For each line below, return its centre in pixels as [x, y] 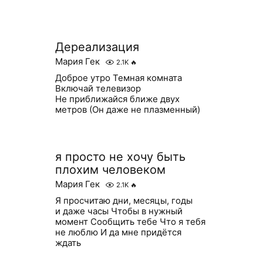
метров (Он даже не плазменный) [127, 109]
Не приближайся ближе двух [117, 99]
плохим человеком [110, 170]
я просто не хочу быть [120, 157]
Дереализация [97, 47]
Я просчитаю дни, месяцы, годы [124, 200]
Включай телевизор [98, 88]
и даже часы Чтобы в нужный [119, 211]
